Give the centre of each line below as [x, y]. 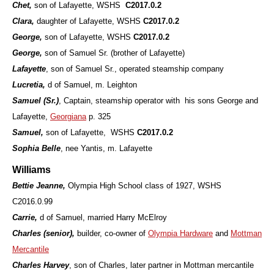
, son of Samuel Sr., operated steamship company [135, 69]
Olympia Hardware [180, 234]
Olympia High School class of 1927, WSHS [143, 186]
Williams [31, 170]
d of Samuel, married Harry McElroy [102, 218]
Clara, [24, 21]
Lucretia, [30, 85]
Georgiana [68, 117]
